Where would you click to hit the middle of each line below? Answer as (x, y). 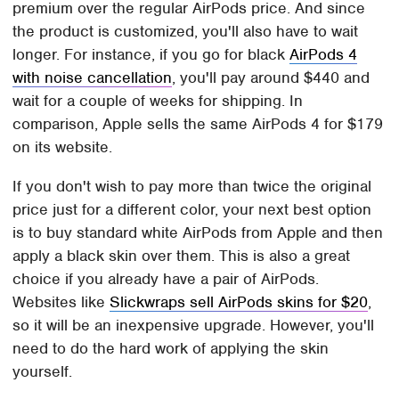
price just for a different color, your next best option (192, 210)
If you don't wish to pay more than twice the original (192, 187)
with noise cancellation (93, 78)
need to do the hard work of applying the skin (171, 349)
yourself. (43, 372)
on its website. (65, 147)
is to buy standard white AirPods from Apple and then (198, 233)
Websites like (61, 302)
